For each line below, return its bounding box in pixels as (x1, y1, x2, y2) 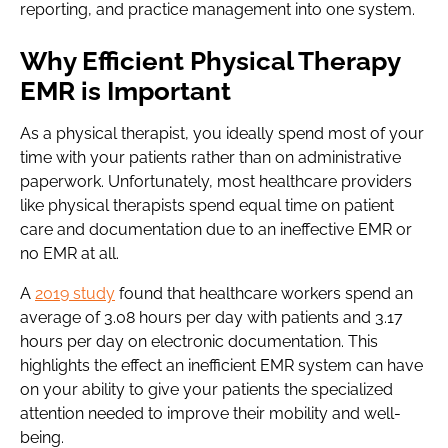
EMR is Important (20, 76, 231, 106)
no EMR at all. (20, 244, 119, 263)
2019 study (35, 284, 115, 303)
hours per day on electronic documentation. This (20, 332, 378, 351)
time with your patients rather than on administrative (20, 148, 401, 167)
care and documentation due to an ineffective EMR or (20, 220, 412, 239)
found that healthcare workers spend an (115, 284, 413, 303)
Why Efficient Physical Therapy (20, 46, 400, 76)
